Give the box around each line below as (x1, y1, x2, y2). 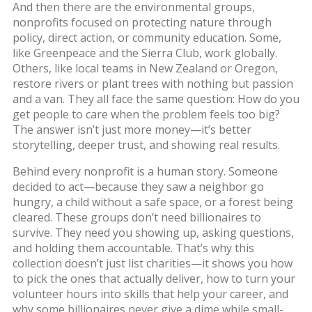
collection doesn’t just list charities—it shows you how (12, 255, 292, 271)
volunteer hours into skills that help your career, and (12, 286, 288, 302)
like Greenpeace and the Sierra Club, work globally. (12, 45, 277, 61)
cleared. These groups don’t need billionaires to (12, 209, 261, 225)
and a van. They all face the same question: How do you (12, 91, 299, 107)
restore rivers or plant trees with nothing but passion (12, 75, 293, 91)
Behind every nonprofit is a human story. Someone (12, 163, 278, 179)
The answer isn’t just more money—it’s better (12, 121, 251, 137)
